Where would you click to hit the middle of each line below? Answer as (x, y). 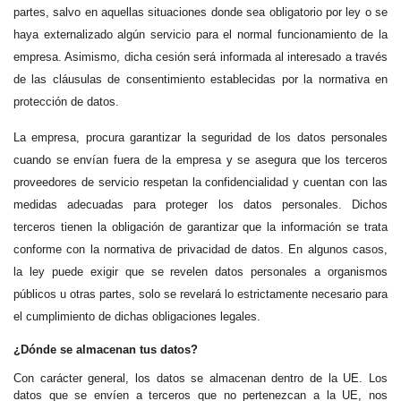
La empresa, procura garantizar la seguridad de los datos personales (200, 137)
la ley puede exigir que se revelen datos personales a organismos (200, 271)
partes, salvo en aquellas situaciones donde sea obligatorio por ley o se (200, 13)
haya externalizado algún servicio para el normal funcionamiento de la (200, 35)
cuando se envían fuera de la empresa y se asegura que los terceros (200, 159)
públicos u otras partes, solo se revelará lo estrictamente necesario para (200, 294)
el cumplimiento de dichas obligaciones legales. (137, 316)
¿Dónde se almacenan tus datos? (106, 349)
